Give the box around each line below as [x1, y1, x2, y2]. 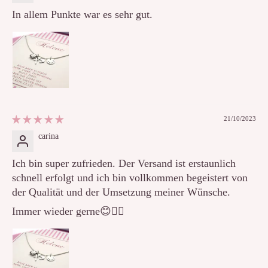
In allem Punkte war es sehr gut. [12, 8, 153, 21]
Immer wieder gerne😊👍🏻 [12, 205, 124, 218]
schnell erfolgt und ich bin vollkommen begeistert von [12, 172, 248, 184]
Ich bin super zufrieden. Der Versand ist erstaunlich [12, 157, 236, 170]
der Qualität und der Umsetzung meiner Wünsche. [12, 186, 230, 199]
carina [38, 132, 59, 141]
